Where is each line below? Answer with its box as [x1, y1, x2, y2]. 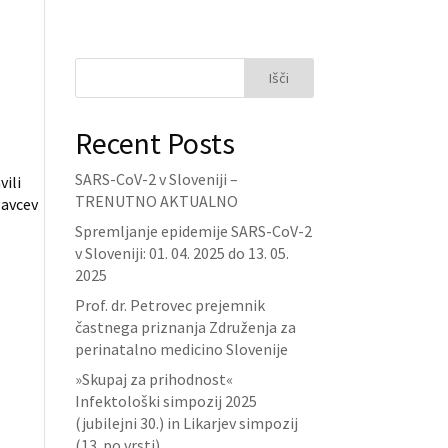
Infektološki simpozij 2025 [74, 391, 257, 411]
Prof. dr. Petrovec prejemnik [74, 295, 265, 315]
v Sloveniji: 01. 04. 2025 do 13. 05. [74, 243, 289, 263]
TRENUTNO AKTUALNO [74, 191, 238, 211]
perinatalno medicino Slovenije [74, 339, 288, 359]
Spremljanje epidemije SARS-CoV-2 [74, 221, 312, 241]
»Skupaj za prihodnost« [74, 369, 233, 389]
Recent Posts [74, 124, 235, 162]
